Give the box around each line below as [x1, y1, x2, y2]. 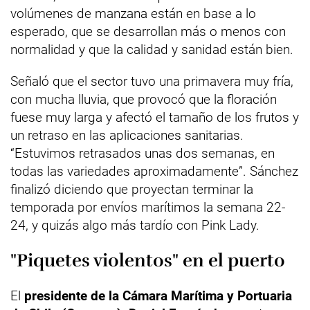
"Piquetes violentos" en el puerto [10, 249, 285, 272]
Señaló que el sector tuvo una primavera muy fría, [10, 73, 293, 89]
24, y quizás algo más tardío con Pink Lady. [10, 217, 259, 233]
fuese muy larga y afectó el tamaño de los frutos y [10, 109, 299, 125]
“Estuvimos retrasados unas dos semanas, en [10, 145, 275, 161]
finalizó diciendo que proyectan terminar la [10, 181, 253, 197]
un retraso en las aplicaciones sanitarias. [10, 127, 244, 143]
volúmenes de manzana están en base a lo [10, 6, 256, 21]
